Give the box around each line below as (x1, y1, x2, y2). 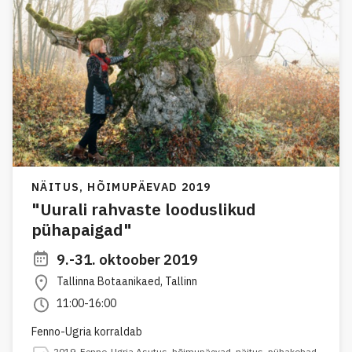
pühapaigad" (31, 218, 132, 241)
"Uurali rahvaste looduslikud (31, 198, 256, 221)
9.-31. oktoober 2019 (57, 251, 198, 269)
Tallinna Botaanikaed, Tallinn (57, 274, 197, 289)
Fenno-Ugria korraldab (31, 324, 142, 339)
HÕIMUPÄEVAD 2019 (87, 180, 211, 195)
